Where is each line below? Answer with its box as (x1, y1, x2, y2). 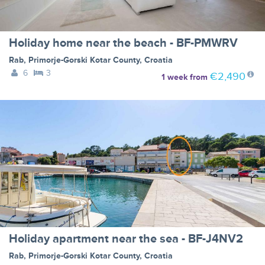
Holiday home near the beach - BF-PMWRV (9, 35, 238, 50)
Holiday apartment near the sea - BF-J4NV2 (9, 231, 243, 246)
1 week (161, 72, 188, 82)
